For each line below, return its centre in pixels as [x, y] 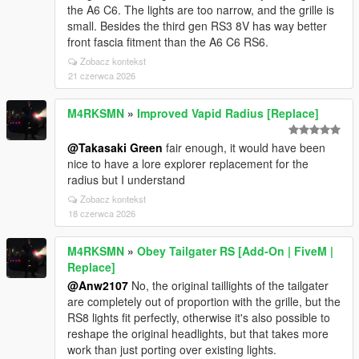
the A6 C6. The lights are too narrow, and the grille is [201, 10]
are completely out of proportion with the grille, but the [204, 301]
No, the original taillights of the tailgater [228, 285]
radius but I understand [126, 179]
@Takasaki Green [115, 147]
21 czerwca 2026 [102, 75]
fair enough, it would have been [244, 147]
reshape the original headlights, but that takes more [198, 333]
